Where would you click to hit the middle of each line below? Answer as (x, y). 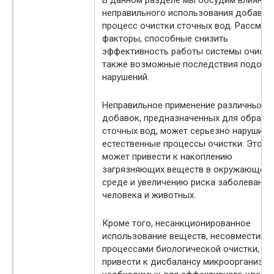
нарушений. (126, 77)
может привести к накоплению (167, 156)
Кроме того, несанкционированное (176, 223)
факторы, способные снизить (165, 38)
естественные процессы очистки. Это (182, 143)
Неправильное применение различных (183, 105)
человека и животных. (149, 195)
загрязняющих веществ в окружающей (186, 169)
